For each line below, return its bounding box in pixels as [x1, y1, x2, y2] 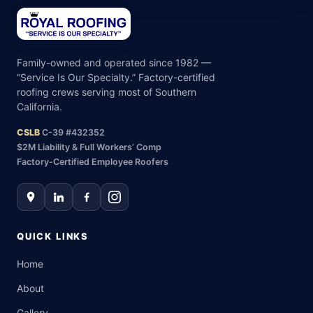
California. [17, 100, 62, 112]
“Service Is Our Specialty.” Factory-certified [17, 71, 215, 83]
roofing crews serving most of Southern [17, 85, 196, 98]
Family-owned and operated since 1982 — [17, 56, 211, 68]
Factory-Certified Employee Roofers [17, 156, 168, 167]
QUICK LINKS [17, 230, 89, 242]
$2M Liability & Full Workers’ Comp [17, 141, 161, 152]
